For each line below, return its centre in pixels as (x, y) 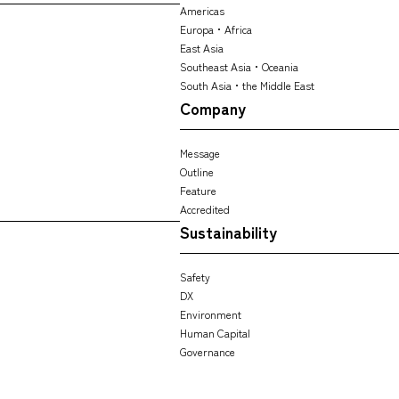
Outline (196, 171)
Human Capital (215, 332)
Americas (202, 10)
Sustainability (228, 231)
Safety (195, 276)
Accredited (204, 208)
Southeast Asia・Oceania (239, 66)
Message (199, 152)
